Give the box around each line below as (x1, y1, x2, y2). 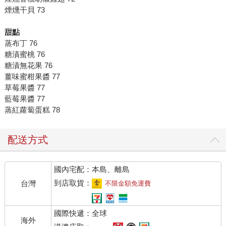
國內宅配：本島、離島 (54, 165, 130, 174)
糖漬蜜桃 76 (4, 50, 45, 59)
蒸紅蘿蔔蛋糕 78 (4, 105, 60, 115)
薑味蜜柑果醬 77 (4, 72, 60, 81)
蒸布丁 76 (4, 39, 37, 48)
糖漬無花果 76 (4, 61, 52, 70)
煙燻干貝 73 (4, 6, 45, 15)
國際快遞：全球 (54, 209, 107, 218)
